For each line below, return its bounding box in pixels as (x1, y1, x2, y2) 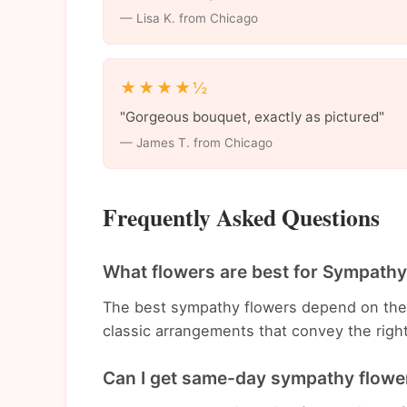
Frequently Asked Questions (103, 200, 380, 235)
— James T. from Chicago (119, 134, 273, 150)
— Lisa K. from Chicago (119, 10, 258, 25)
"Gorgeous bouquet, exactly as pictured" (119, 107, 384, 125)
